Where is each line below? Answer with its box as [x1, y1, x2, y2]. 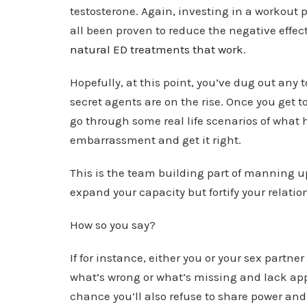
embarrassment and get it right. [70, 132, 241, 147]
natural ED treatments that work [70, 42, 243, 56]
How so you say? [70, 217, 156, 232]
